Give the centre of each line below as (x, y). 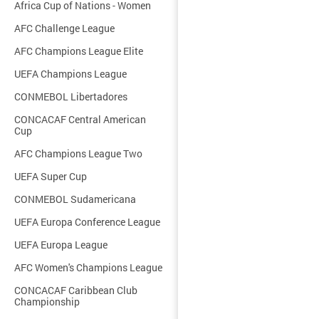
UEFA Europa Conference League (87, 222)
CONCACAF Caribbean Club (76, 290)
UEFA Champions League (70, 74)
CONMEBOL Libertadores (71, 96)
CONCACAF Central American (80, 119)
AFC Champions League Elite (79, 51)
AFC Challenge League (64, 28)
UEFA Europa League (61, 245)
